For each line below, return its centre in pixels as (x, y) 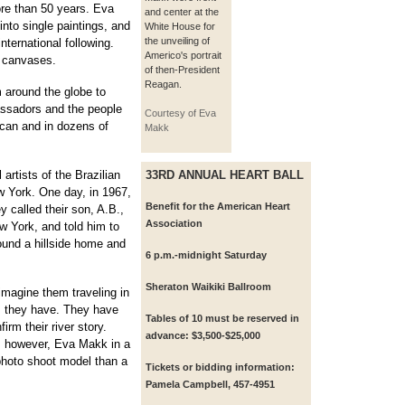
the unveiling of (177, 41)
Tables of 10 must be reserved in (222, 318)
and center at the (182, 12)
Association (174, 223)
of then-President (182, 70)
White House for (180, 26)
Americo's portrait (183, 55)
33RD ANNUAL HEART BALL (225, 175)
